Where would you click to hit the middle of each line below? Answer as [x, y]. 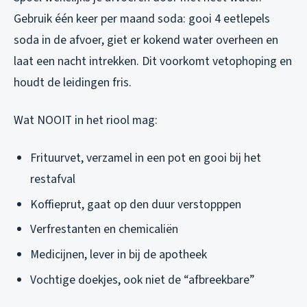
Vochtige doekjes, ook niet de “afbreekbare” [142, 280]
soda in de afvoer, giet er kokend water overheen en [146, 40]
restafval [53, 180]
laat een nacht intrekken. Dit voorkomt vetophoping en [153, 62]
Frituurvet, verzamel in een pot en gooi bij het [146, 158]
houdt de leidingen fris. [73, 83]
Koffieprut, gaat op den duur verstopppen [136, 204]
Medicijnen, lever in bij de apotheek [119, 254]
